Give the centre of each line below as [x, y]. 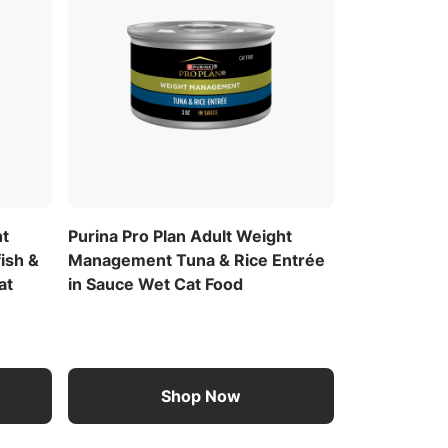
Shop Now [200, 395]
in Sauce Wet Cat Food [155, 283]
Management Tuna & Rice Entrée [196, 259]
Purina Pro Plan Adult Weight [179, 235]
